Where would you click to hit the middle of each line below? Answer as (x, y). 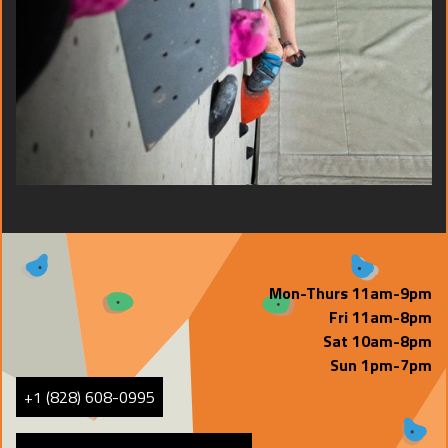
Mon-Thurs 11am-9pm (350, 293)
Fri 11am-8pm (380, 317)
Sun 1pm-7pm (381, 365)
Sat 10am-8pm (377, 341)
